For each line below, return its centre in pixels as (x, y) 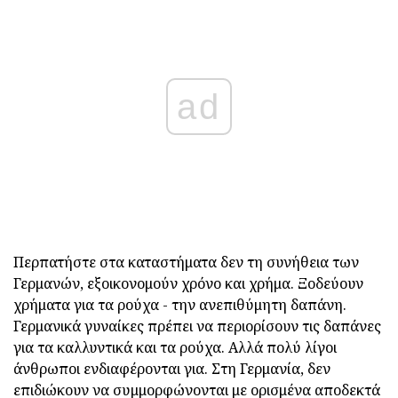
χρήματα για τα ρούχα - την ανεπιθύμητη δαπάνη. (180, 304)
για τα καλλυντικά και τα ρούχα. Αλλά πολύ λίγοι (175, 347)
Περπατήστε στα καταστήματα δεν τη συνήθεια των (186, 262)
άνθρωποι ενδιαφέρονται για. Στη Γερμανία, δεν (172, 368)
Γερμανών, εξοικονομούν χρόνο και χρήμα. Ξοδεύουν (188, 283)
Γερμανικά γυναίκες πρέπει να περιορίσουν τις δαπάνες (197, 326)
